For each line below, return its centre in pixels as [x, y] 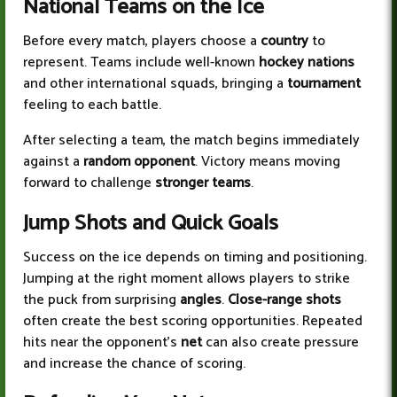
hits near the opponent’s [102, 343]
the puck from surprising [101, 300]
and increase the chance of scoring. [134, 364]
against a [53, 162]
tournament [324, 84]
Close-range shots [284, 300]
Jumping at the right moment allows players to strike [187, 279]
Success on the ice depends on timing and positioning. [195, 258]
